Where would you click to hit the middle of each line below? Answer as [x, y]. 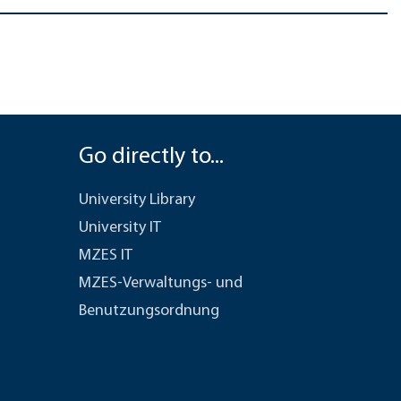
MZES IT [105, 256]
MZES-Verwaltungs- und [160, 283]
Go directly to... [151, 157]
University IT [119, 228]
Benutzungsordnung [149, 311]
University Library [137, 200]
